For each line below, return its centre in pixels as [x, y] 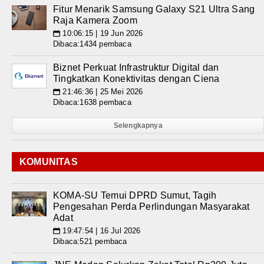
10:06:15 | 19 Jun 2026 [102, 33]
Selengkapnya [138, 126]
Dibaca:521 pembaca [90, 241]
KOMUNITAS [49, 162]
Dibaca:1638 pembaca [92, 102]
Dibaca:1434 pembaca [92, 44]
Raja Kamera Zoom [95, 20]
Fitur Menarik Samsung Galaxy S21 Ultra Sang [154, 9]
